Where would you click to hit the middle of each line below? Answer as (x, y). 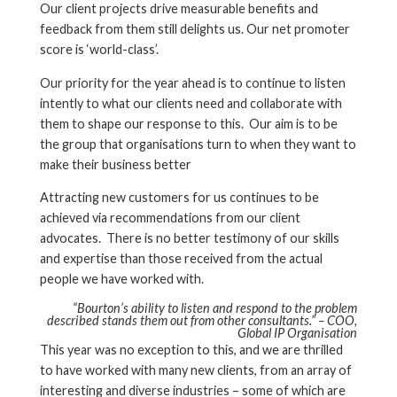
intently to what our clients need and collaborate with (191, 103)
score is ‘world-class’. (99, 50)
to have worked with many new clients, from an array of (196, 370)
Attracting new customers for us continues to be (179, 198)
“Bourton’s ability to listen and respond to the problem (215, 307)
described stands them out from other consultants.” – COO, (202, 320)
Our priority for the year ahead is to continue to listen (193, 82)
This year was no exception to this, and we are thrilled (191, 349)
